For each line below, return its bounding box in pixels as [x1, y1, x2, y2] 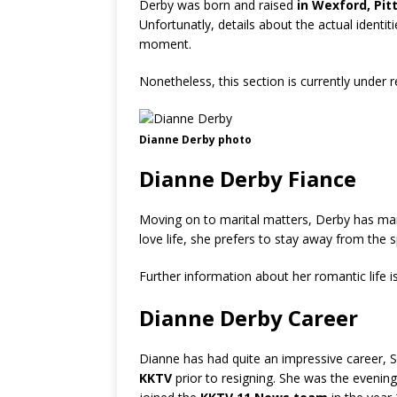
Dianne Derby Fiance [139, 164, 356, 193]
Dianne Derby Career [139, 303, 358, 332]
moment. [139, 35, 191, 52]
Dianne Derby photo [139, 132, 252, 147]
